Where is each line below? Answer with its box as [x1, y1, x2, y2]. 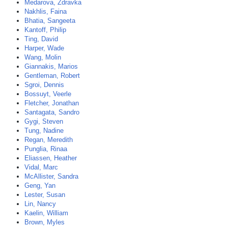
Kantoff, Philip [24, 26, 66, 34]
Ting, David [24, 35, 58, 43]
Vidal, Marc [24, 163, 58, 171]
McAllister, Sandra [24, 173, 78, 180]
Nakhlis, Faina [24, 8, 67, 15]
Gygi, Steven [24, 118, 63, 125]
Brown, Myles [24, 218, 65, 226]
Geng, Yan [24, 182, 55, 189]
